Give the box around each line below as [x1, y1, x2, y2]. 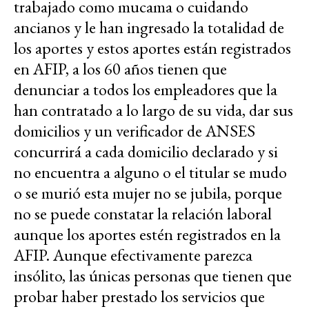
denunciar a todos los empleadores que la [14, 79, 277, 101]
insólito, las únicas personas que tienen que [14, 265, 292, 287]
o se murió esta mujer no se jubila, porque [14, 182, 282, 204]
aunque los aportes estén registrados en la [14, 223, 281, 246]
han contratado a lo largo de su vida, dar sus [14, 99, 293, 121]
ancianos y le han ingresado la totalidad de [14, 17, 284, 39]
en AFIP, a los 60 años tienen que [14, 58, 227, 80]
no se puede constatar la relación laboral [14, 203, 272, 225]
